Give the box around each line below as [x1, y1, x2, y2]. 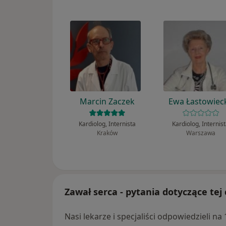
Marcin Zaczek [80, 96, 135, 107]
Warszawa [186, 129, 215, 138]
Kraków [97, 129, 118, 138]
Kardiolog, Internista [79, 120, 136, 129]
